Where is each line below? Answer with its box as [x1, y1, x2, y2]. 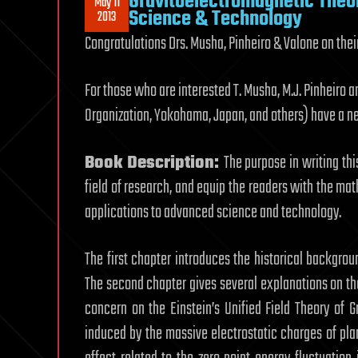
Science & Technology [129, 2, 302, 35]
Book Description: [85, 149, 224, 177]
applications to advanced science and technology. [85, 199, 341, 226]
